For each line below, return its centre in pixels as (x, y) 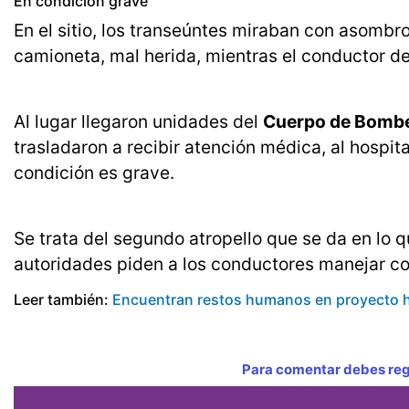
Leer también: (63, 300)
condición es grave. (94, 173)
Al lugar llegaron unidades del (138, 122)
